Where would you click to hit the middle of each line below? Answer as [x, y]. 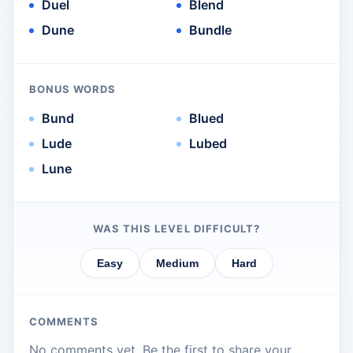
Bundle [210, 30]
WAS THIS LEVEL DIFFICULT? [176, 229]
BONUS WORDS [73, 89]
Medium [177, 264]
